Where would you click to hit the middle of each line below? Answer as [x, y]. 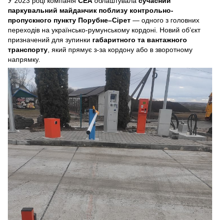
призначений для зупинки [50, 40]
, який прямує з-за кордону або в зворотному [120, 49]
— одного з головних [165, 20]
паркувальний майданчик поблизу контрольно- [91, 10]
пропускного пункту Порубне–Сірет [69, 20]
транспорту [28, 49]
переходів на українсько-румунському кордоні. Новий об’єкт [104, 30]
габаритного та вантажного [140, 40]
